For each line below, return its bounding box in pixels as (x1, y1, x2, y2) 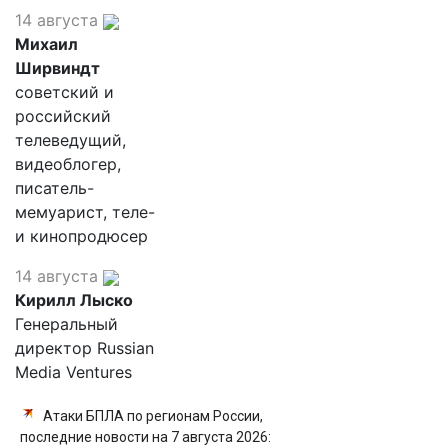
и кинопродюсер (15, 226, 148, 246)
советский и (15, 82, 114, 102)
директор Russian (15, 338, 154, 358)
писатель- (15, 178, 94, 198)
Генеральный (15, 314, 118, 334)
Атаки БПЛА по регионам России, (43, 408, 263, 424)
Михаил (15, 34, 78, 54)
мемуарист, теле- (15, 202, 155, 222)
